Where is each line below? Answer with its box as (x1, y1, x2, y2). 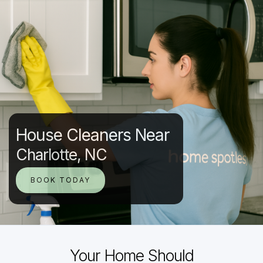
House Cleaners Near (16, 125, 169, 145)
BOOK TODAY (31, 176, 90, 184)
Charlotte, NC (16, 145, 107, 164)
